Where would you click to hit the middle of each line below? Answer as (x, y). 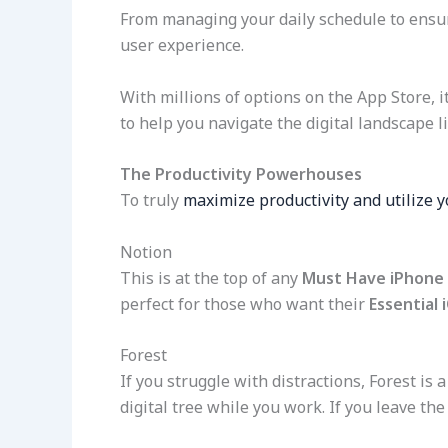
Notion (146, 251)
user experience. (182, 45)
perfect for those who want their (244, 303)
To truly (149, 200)
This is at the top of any (211, 277)
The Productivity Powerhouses (241, 174)
